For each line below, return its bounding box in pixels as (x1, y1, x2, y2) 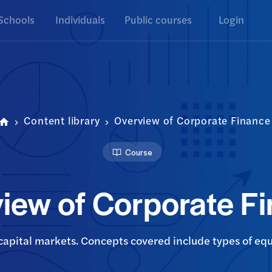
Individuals (55, 15, 105, 26)
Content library (24, 117, 100, 127)
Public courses (124, 15, 192, 26)
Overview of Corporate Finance (114, 117, 271, 127)
